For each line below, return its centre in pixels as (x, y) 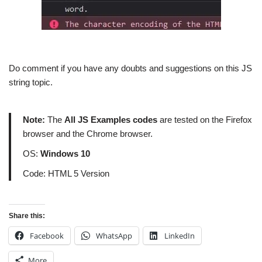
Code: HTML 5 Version (66, 173)
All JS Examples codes (111, 120)
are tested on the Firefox (206, 120)
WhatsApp (114, 236)
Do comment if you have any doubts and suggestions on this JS (130, 68)
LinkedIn (180, 236)
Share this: (27, 216)
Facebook (47, 236)
